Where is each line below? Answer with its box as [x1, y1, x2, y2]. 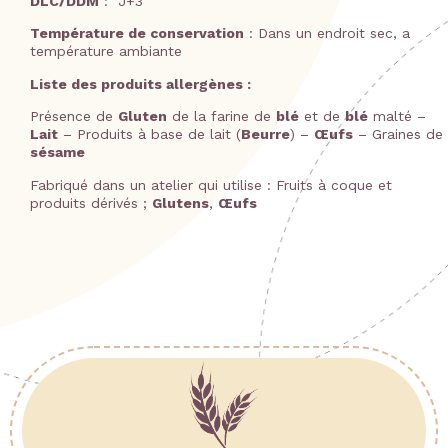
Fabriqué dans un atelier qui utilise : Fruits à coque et [30, 176, 392, 193]
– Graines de [353, 126, 443, 143]
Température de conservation [30, 25, 244, 42]
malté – [368, 108, 426, 125]
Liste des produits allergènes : [30, 75, 251, 92]
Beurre [241, 126, 290, 143]
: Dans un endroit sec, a [244, 25, 410, 42]
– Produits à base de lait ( [58, 126, 241, 143]
